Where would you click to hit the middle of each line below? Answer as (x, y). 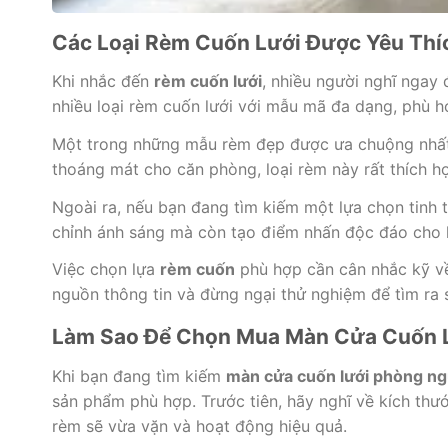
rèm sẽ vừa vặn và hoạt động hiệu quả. (199, 425)
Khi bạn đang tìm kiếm (138, 375)
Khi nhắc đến (102, 80)
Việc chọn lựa (105, 269)
